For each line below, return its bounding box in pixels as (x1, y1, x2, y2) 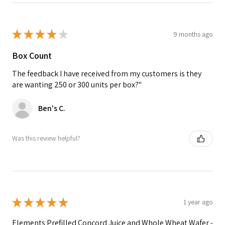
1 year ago (183, 197, 213, 206)
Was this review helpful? (12, 134, 80, 143)
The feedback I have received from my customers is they (12, 68, 201, 79)
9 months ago (173, 29, 213, 39)
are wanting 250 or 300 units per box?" (12, 79, 142, 90)
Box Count (12, 50, 52, 62)
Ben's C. (38, 102, 65, 114)
